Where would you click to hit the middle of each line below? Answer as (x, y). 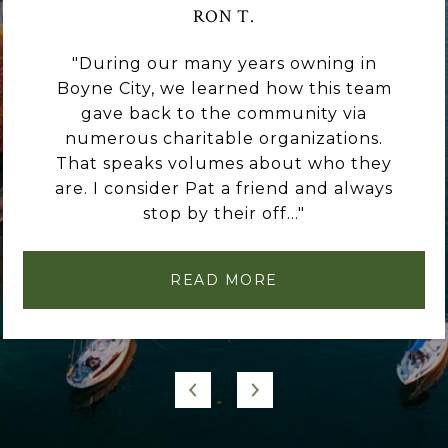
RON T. (224, 16)
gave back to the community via (224, 113)
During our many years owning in (227, 63)
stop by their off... (220, 213)
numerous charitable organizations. (224, 138)
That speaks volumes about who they (224, 163)
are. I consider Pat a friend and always (224, 188)
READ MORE (224, 279)
